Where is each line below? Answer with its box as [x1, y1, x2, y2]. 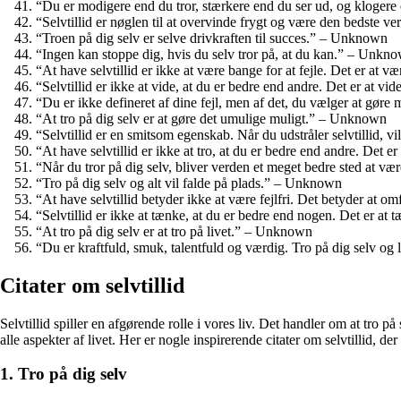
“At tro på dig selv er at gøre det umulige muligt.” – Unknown [36, 110, 387, 126]
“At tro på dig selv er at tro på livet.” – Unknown [36, 223, 312, 239]
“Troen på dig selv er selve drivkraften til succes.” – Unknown [36, 30, 388, 46]
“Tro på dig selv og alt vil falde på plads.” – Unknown [36, 175, 342, 191]
